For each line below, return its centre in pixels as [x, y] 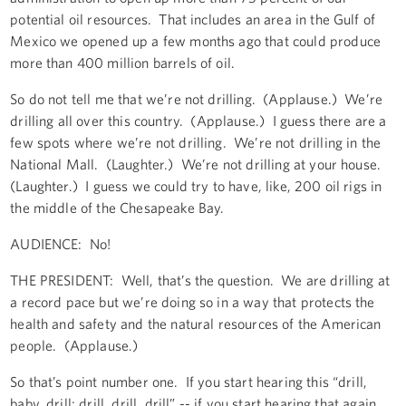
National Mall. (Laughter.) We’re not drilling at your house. [198, 164]
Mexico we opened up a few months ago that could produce [195, 40]
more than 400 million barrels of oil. [125, 62]
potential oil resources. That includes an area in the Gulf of [193, 19]
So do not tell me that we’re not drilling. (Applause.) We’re [197, 98]
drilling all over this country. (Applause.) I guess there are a [198, 120]
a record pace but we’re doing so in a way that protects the [193, 301]
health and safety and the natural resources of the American [196, 323]
